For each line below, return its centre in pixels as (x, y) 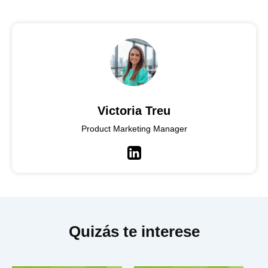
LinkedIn (153, 161)
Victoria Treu (134, 110)
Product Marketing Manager (134, 128)
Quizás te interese (134, 231)
